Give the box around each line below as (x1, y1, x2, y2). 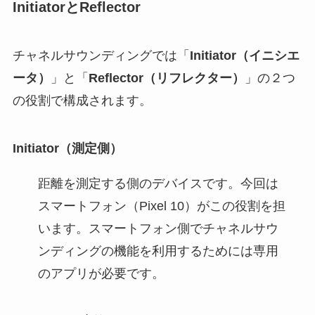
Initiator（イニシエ (189, 49, 300, 63)
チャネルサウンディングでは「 (12, 49, 190, 63)
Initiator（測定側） (12, 141, 122, 156)
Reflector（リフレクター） (88, 71, 245, 86)
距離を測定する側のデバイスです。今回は (37, 176, 278, 191)
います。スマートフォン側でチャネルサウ (37, 221, 278, 236)
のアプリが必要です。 (37, 266, 165, 281)
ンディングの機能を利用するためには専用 (37, 244, 278, 259)
